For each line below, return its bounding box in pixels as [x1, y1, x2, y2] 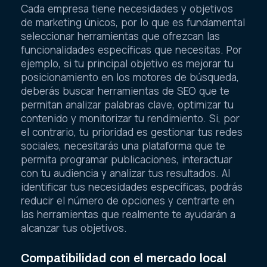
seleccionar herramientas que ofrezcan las [21, 29, 220, 44]
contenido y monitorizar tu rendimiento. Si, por [21, 111, 240, 126]
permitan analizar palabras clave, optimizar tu [21, 98, 234, 112]
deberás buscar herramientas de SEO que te [21, 84, 229, 98]
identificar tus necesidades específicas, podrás [21, 180, 243, 194]
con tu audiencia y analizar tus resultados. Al [21, 166, 230, 181]
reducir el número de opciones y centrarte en [21, 194, 234, 208]
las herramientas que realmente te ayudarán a [21, 207, 235, 222]
